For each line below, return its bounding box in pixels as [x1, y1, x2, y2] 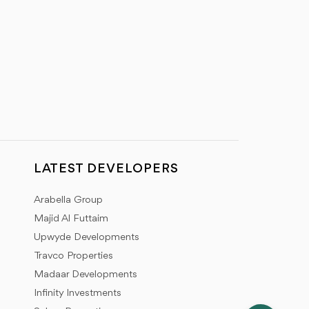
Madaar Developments [34, 270, 137, 280]
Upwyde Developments [34, 232, 139, 243]
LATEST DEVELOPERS [34, 162, 179, 176]
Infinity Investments [34, 288, 121, 299]
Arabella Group [34, 195, 103, 206]
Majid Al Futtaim [34, 214, 108, 224]
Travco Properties [34, 251, 113, 261]
